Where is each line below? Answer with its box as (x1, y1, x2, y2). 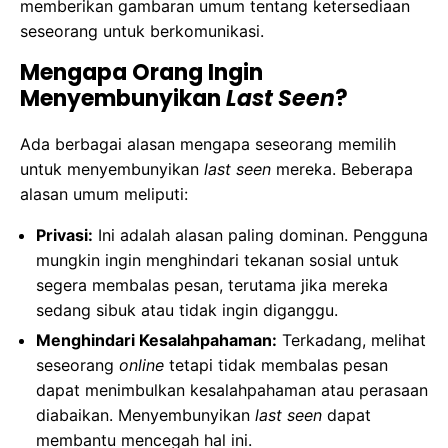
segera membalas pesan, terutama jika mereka (36, 275, 388, 296)
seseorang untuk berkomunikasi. (20, 21, 264, 42)
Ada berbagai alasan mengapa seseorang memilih (20, 134, 396, 155)
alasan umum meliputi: (20, 184, 188, 205)
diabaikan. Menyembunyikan (36, 405, 255, 426)
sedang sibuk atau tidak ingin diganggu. (36, 300, 338, 321)
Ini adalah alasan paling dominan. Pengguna (93, 225, 428, 246)
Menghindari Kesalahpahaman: (36, 330, 277, 351)
